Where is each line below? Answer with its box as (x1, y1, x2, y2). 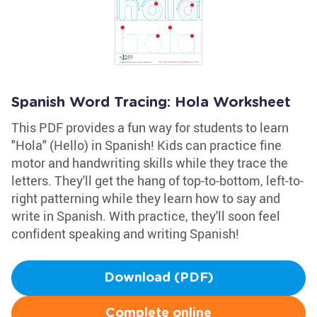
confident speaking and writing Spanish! (11, 225, 239, 242)
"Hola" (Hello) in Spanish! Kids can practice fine (11, 137, 282, 154)
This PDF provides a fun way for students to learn (11, 119, 289, 136)
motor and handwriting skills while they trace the (11, 154, 288, 171)
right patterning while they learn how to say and (11, 190, 280, 207)
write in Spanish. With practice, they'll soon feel (11, 207, 280, 224)
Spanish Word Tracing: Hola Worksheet (11, 96, 291, 110)
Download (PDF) (103, 272, 214, 284)
